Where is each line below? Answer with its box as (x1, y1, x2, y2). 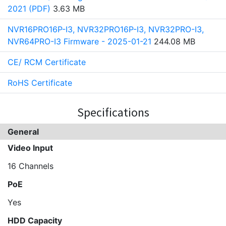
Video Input (8, 143, 53, 153)
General (8, 127, 39, 137)
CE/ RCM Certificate (8, 57, 86, 67)
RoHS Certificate (8, 78, 72, 88)
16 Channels (8, 161, 53, 171)
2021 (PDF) (8, 4, 50, 14)
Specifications (77, 104, 149, 120)
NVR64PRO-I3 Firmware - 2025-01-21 (8, 36, 151, 46)
